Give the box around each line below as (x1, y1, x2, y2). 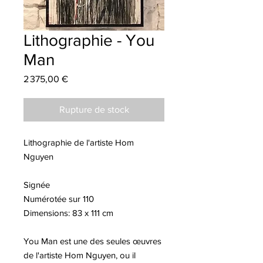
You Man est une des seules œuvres (23, 235, 161, 246)
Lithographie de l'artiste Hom (23, 137, 134, 147)
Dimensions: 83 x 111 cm (23, 207, 113, 218)
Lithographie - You (23, 31, 154, 49)
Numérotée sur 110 (23, 193, 94, 204)
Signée (23, 179, 50, 190)
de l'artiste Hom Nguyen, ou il (23, 249, 136, 260)
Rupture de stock (59, 104, 129, 114)
